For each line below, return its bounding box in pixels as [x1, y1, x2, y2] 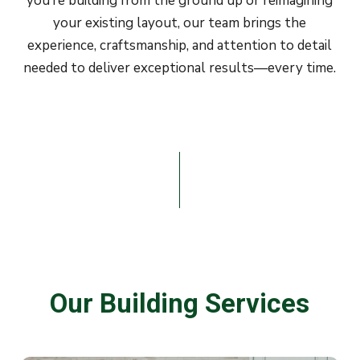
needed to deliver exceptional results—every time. [23, 59, 337, 77]
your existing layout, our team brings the [53, 14, 307, 32]
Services [205, 287, 310, 319]
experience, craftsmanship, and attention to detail [27, 36, 333, 55]
